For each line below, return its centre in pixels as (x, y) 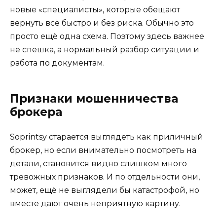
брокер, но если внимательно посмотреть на (103, 150)
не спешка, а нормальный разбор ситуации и (105, 50)
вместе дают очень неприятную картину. (95, 204)
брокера (36, 112)
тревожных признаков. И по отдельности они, (105, 177)
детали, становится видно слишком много (98, 164)
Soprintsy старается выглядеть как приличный (107, 137)
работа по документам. (57, 63)
